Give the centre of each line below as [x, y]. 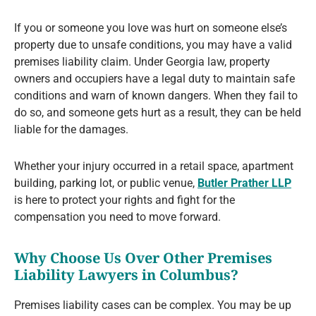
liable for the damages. [71, 130]
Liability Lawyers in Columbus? [126, 275]
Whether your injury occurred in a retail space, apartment [154, 166]
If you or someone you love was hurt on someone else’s [151, 28]
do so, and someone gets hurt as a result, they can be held [158, 113]
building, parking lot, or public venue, [106, 183]
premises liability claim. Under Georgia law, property [142, 62]
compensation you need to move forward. [117, 217]
